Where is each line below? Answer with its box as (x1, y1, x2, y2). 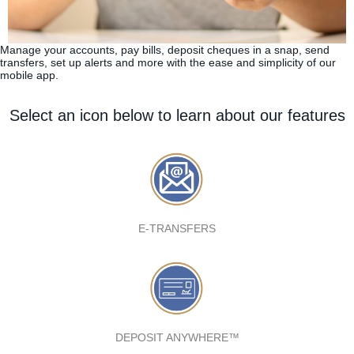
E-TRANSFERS (138, 221, 216, 235)
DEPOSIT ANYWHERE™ (115, 330, 239, 344)
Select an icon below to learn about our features (9, 106, 345, 124)
